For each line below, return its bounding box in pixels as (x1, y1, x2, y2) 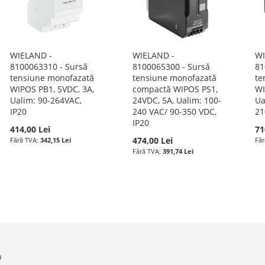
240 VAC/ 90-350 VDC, (132, 106, 216, 117)
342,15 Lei (40, 135, 72, 144)
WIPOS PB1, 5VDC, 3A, (10, 83, 95, 95)
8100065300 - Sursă (132, 61, 210, 72)
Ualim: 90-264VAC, (10, 95, 82, 106)
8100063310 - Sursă (10, 61, 88, 72)
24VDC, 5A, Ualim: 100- (132, 95, 221, 106)
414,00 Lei (10, 124, 51, 135)
